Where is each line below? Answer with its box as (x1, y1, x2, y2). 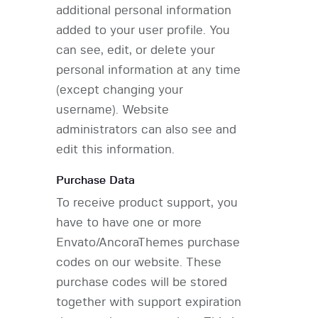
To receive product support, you (56, 197, 238, 209)
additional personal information (56, 4, 231, 17)
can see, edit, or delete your (56, 44, 215, 57)
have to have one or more (56, 216, 202, 229)
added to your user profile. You (56, 24, 230, 37)
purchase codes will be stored (56, 276, 227, 289)
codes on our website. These (56, 256, 221, 269)
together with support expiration (56, 296, 241, 309)
